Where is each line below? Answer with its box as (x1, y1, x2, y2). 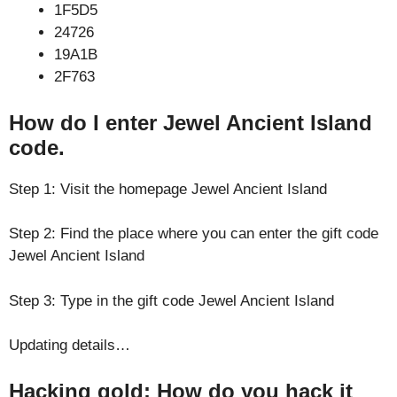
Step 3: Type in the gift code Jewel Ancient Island (9, 292, 334, 309)
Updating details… (9, 337, 130, 354)
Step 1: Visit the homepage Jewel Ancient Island (9, 180, 327, 198)
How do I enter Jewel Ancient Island (9, 110, 372, 135)
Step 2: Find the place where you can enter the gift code (9, 225, 378, 242)
